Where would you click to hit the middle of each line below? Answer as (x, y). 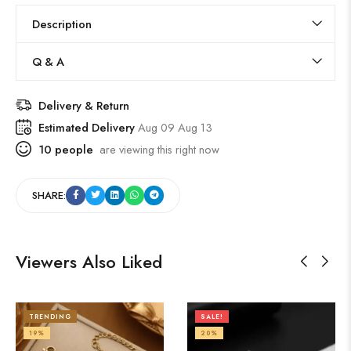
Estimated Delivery (88, 127)
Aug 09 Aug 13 (175, 127)
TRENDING (50, 316)
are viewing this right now (156, 149)
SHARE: (49, 195)
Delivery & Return (84, 105)
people (72, 149)
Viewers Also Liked (89, 261)
